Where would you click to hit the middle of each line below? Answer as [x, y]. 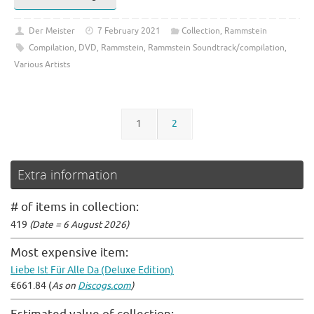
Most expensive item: [69, 253]
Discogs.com [104, 286]
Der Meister [52, 31]
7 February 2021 [129, 31]
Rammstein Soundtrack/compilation [216, 48]
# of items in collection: [75, 207]
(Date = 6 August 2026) [79, 224]
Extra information [68, 174]
